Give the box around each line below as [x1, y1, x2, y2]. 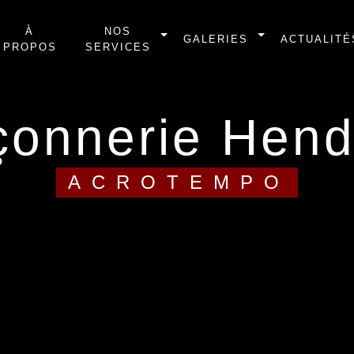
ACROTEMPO [92, 171, 290, 193]
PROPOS [2, 41, 57, 53]
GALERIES [183, 33, 248, 45]
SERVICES [85, 41, 151, 53]
